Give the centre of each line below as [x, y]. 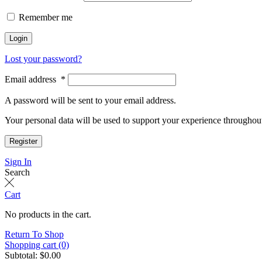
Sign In [18, 162]
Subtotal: [21, 256]
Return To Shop [34, 235]
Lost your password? [43, 59]
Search [17, 173]
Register [23, 142]
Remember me [46, 18]
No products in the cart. [48, 215]
